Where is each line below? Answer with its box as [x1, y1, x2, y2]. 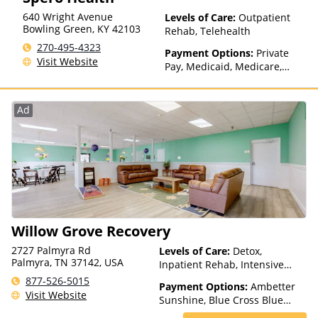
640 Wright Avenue [23, 10, 113, 23]
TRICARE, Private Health [165, 73, 276, 87]
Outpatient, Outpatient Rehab [159, 271, 301, 285]
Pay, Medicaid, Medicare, [165, 60, 282, 73]
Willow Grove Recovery [11, 221, 170, 241]
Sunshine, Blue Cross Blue [159, 293, 283, 307]
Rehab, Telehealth [165, 24, 251, 38]
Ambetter [251, 280, 295, 293]
